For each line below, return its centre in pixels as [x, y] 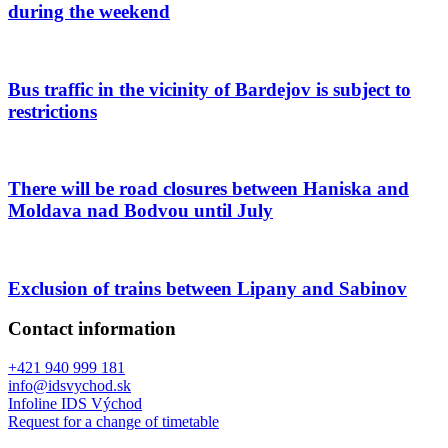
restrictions [52, 111]
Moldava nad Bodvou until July [140, 211]
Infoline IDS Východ [75, 404]
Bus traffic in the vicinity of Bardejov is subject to [209, 89]
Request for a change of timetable [113, 422]
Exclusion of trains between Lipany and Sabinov [207, 288]
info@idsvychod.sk [69, 386]
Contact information [92, 329]
